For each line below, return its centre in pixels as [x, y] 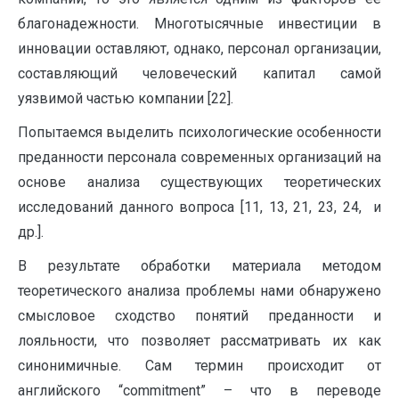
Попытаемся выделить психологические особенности [199, 132]
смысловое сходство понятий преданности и [199, 316]
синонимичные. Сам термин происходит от [199, 366]
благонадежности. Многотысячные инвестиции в [199, 24]
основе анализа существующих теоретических [199, 182]
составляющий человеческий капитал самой [199, 73]
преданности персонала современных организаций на [199, 157]
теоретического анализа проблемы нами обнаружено [199, 291]
